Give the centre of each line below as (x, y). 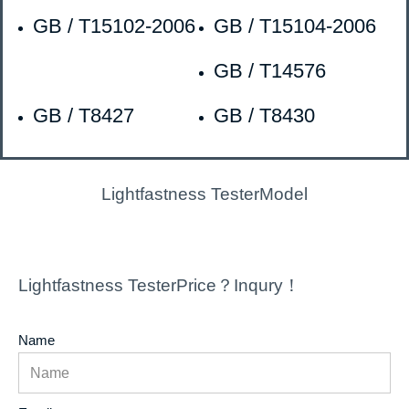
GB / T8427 (89, 116)
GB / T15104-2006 (295, 26)
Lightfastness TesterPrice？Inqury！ (159, 286)
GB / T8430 (265, 116)
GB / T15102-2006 (117, 26)
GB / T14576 (270, 71)
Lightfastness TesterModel (204, 194)
